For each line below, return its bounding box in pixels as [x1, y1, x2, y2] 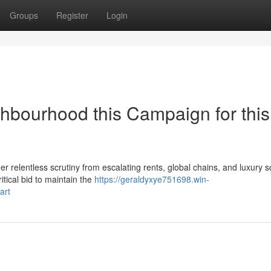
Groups [10, 9, 38, 21]
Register [56, 9, 88, 21]
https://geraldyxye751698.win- [94, 173, 209, 185]
